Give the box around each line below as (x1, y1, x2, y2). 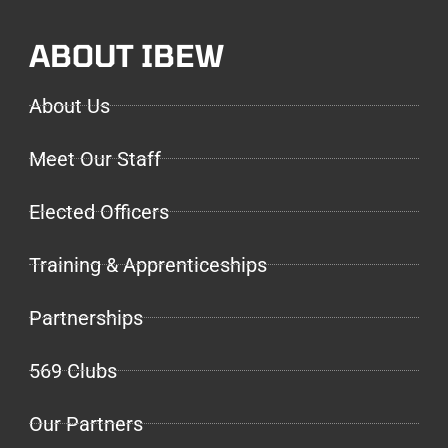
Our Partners (29, 411, 143, 436)
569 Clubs (29, 358, 117, 383)
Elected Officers (29, 199, 169, 224)
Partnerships (29, 305, 143, 330)
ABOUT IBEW (29, 36, 224, 73)
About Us (29, 93, 110, 118)
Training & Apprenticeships (29, 252, 267, 277)
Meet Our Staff (29, 146, 161, 171)
